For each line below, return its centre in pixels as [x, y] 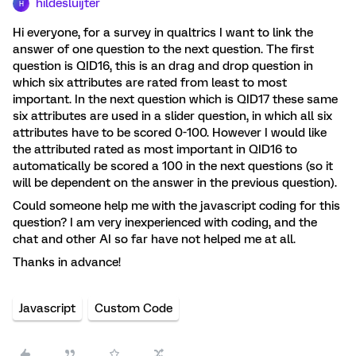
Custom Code [133, 308]
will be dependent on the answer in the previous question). [176, 183]
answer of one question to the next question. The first [163, 49]
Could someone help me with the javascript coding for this [176, 206]
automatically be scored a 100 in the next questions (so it [173, 166]
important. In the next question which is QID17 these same [175, 99]
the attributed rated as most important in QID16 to [155, 149]
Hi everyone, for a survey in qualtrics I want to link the [163, 33]
